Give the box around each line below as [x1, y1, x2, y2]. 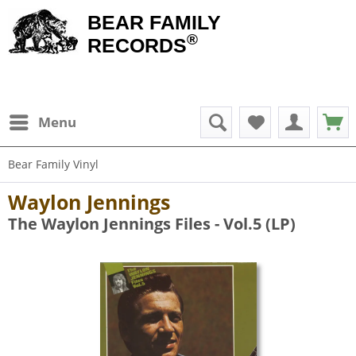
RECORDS [87, 34, 187, 56]
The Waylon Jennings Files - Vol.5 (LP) [8, 213, 296, 234]
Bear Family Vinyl [8, 157, 99, 172]
